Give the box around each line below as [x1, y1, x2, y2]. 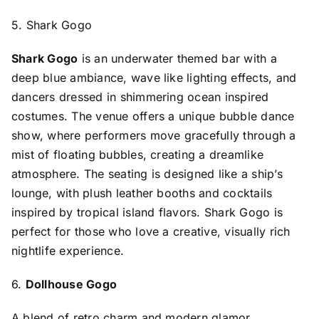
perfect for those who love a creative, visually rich [11, 224, 291, 239]
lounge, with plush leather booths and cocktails [11, 185, 273, 200]
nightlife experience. [11, 243, 125, 258]
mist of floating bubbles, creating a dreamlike [11, 147, 264, 162]
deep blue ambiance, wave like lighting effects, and [11, 70, 297, 85]
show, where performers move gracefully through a [11, 127, 296, 142]
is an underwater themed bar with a [78, 51, 277, 66]
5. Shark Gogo [11, 17, 93, 32]
